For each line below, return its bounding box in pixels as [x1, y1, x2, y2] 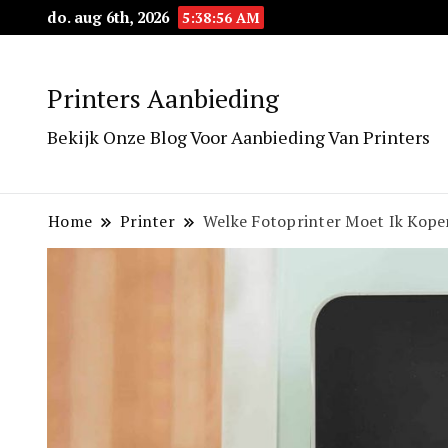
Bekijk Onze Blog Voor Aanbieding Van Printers [47, 125, 430, 149]
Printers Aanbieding [47, 81, 279, 115]
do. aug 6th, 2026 [47, 7, 173, 27]
